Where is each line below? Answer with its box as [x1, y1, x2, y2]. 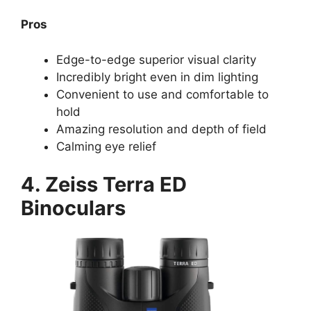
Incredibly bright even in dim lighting [56, 69, 258, 84]
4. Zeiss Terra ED [21, 172, 187, 197]
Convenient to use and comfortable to [56, 87, 269, 101]
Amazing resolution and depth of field [56, 121, 267, 136]
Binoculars [21, 196, 126, 221]
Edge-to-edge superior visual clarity [56, 52, 256, 67]
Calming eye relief [56, 139, 156, 153]
